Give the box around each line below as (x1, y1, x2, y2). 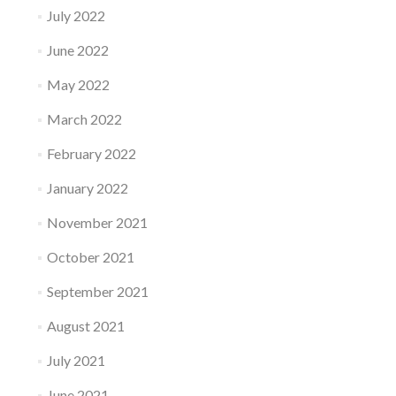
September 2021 (46, 283, 148, 301)
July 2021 (46, 352, 105, 369)
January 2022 (46, 179, 128, 197)
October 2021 (46, 248, 134, 266)
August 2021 (46, 317, 125, 335)
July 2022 (46, 7, 105, 25)
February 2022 (46, 145, 136, 163)
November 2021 (46, 214, 148, 232)
